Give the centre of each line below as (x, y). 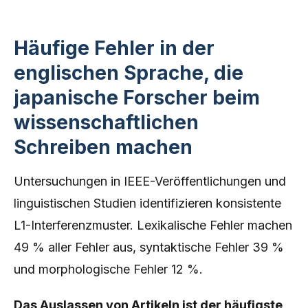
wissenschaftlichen (106, 122)
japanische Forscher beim (137, 98)
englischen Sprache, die (129, 73)
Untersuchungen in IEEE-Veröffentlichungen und (150, 181)
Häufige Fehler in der (114, 48)
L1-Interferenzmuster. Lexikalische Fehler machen (153, 225)
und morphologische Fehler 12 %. (108, 269)
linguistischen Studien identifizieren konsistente (147, 203)
